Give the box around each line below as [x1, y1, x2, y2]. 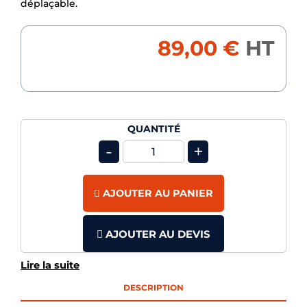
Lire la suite [21, 259, 79, 272]
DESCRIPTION [123, 282, 184, 293]
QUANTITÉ [127, 123, 180, 136]
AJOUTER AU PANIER [103, 187, 213, 200]
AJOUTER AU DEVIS [103, 228, 210, 241]
